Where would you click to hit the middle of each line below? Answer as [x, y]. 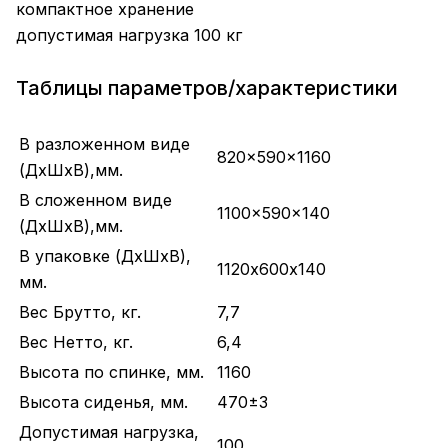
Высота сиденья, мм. [103, 402]
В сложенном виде [95, 200]
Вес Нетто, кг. [76, 342]
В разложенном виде [104, 144]
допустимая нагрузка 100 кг [129, 35]
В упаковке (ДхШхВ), [105, 256]
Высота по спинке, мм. [111, 372]
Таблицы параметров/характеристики [207, 87]
